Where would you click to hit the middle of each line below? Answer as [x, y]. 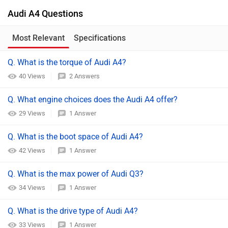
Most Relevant [38, 38]
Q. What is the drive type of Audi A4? [73, 211]
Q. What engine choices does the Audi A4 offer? [93, 99]
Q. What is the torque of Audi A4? [67, 62]
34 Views [33, 188]
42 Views [33, 150]
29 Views [33, 113]
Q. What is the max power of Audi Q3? [76, 174]
